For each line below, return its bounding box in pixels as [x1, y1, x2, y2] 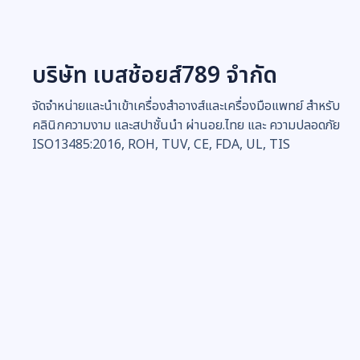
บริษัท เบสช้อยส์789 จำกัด [32, 58, 277, 93]
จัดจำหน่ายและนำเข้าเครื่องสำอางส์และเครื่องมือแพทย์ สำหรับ [32, 96, 340, 116]
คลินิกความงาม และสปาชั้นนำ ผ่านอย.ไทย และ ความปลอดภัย [32, 115, 340, 135]
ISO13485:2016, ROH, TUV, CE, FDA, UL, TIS [32, 134, 290, 154]
